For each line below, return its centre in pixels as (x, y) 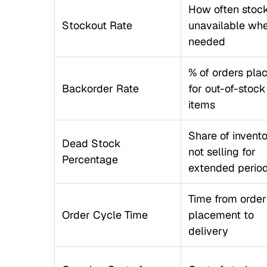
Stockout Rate (97, 25)
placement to (221, 215)
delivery (208, 231)
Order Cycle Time (105, 215)
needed (207, 41)
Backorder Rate (100, 89)
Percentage (90, 159)
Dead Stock (91, 143)
